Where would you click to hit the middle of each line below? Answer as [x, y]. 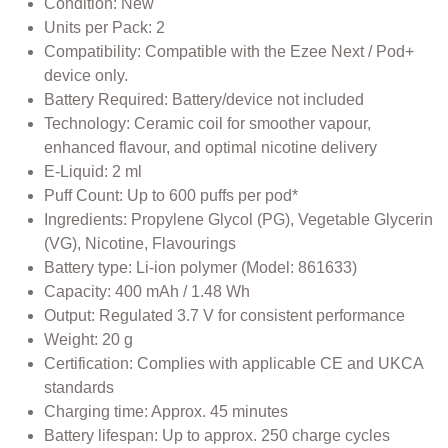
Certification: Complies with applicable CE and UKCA [233, 364]
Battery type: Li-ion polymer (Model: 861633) [200, 268]
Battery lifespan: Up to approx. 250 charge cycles [217, 436]
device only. [86, 76]
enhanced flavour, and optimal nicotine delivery [210, 148]
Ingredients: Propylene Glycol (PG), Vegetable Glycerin [238, 220]
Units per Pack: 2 [104, 28]
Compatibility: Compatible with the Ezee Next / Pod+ [229, 52]
